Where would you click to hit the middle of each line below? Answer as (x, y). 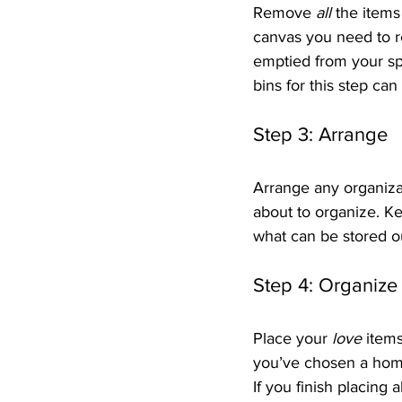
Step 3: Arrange (320, 135)
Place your (293, 339)
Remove (284, 13)
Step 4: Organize (325, 285)
